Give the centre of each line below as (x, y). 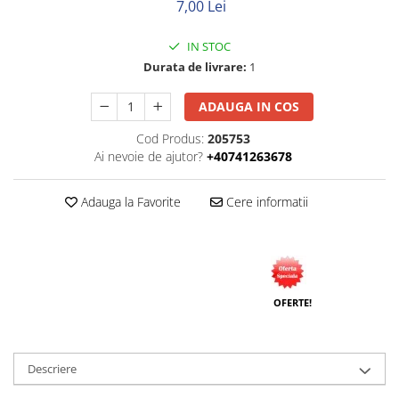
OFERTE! (293, 302)
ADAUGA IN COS (249, 106)
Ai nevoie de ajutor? (148, 156)
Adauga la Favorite (129, 202)
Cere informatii (265, 202)
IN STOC (208, 46)
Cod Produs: (170, 138)
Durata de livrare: (195, 67)
